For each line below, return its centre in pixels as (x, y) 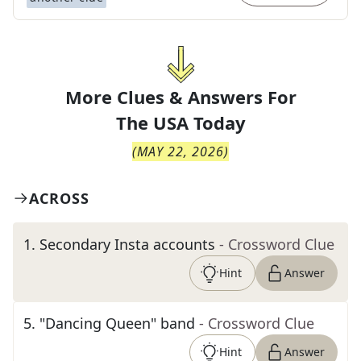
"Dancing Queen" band (117, 323)
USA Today (199, 122)
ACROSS (59, 198)
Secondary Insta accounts (127, 244)
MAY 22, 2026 (180, 151)
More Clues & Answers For (180, 97)
